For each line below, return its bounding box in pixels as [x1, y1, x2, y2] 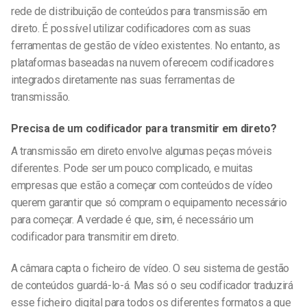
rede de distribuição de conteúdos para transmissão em [11, 5, 268, 19]
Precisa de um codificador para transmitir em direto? [11, 121, 277, 135]
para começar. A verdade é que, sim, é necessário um [11, 212, 254, 226]
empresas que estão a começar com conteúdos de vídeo [11, 178, 273, 192]
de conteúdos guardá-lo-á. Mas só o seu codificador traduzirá [11, 278, 293, 292]
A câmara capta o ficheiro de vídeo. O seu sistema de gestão [11, 261, 290, 275]
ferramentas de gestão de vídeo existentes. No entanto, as [11, 39, 280, 53]
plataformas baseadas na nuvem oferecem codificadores [11, 56, 274, 70]
